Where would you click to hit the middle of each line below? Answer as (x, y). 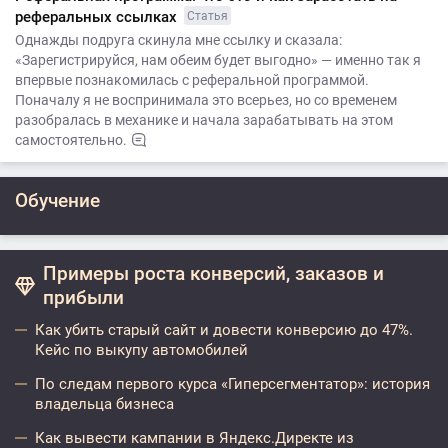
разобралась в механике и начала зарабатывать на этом (204, 120)
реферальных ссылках (98, 17)
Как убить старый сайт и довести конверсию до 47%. (224, 330)
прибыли (83, 297)
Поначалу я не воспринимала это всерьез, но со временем (206, 100)
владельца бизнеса (104, 404)
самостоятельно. (71, 140)
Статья (207, 16)
